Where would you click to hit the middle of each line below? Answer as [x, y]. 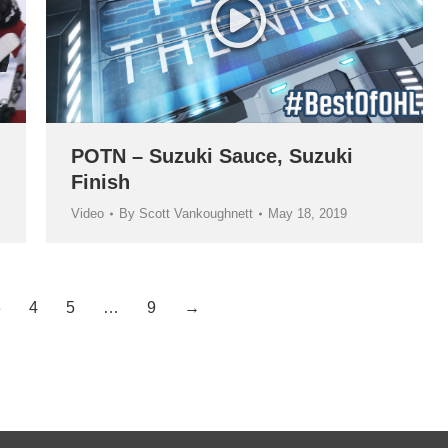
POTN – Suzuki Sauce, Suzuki [212, 156]
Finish [100, 182]
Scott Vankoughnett [196, 214]
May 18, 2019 [307, 214]
